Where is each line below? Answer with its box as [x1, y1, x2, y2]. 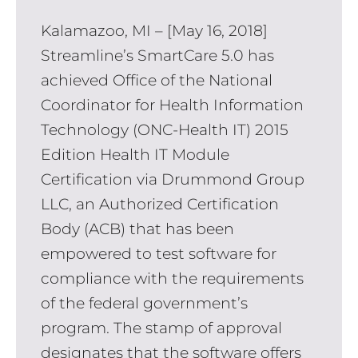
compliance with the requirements [40, 269, 304, 288]
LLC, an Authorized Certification [40, 195, 279, 214]
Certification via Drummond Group [40, 170, 304, 189]
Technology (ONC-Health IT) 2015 [40, 121, 288, 140]
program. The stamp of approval [40, 319, 282, 338]
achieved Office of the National [40, 71, 272, 90]
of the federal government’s [40, 294, 248, 313]
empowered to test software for [40, 245, 276, 264]
